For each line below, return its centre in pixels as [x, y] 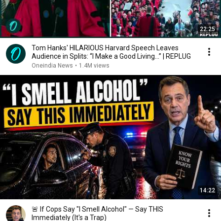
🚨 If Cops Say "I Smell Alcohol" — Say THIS [97, 209]
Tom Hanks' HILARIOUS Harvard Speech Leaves [105, 48]
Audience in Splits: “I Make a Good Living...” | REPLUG [111, 56]
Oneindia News [52, 66]
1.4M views [94, 66]
